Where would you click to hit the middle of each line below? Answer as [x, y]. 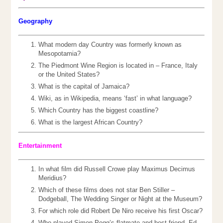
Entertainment [40, 146]
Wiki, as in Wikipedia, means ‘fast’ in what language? [115, 99]
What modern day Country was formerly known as [110, 45]
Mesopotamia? [60, 54]
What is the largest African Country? [91, 122]
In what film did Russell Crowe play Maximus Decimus [117, 169]
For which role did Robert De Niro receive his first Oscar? [121, 211]
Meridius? [53, 178]
